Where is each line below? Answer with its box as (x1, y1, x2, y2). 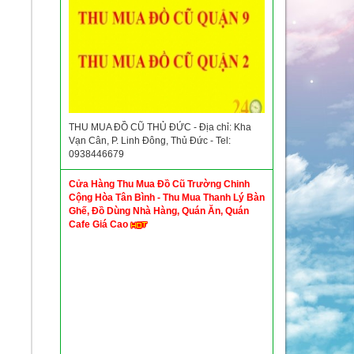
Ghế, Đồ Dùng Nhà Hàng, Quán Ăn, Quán (69, 205, 249, 217)
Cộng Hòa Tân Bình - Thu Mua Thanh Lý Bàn (69, 192, 265, 203)
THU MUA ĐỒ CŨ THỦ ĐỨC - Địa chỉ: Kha (69, 122, 251, 133)
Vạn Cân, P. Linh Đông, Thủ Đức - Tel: (69, 135, 231, 146)
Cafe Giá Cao (69, 219, 130, 230)
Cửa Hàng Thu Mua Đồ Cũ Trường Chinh (69, 179, 250, 190)
